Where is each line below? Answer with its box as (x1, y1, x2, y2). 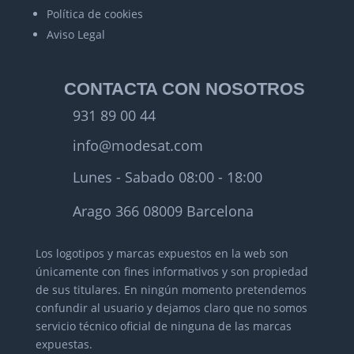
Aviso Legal (46, 26, 105, 42)
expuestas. (35, 336, 92, 352)
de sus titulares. (35, 281, 124, 297)
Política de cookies (46, 6, 143, 21)
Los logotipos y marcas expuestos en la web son (35, 245, 288, 261)
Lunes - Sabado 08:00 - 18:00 (72, 167, 262, 186)
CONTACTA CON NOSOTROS (63, 78, 305, 99)
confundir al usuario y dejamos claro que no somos (35, 299, 307, 315)
